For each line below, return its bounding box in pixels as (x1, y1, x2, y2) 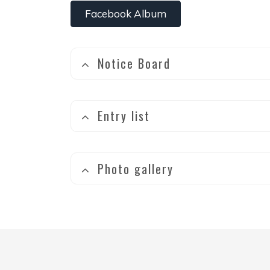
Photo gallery (97, 159, 174, 178)
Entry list (97, 107, 150, 125)
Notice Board (97, 54, 171, 73)
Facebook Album (84, 7, 166, 20)
